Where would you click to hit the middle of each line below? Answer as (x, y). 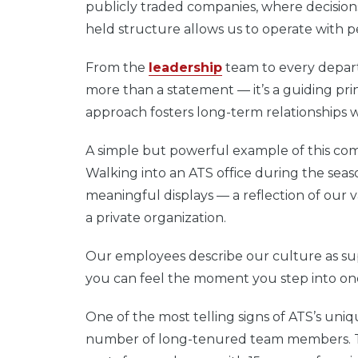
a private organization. (157, 217)
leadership (185, 67)
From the (117, 67)
